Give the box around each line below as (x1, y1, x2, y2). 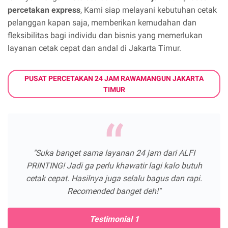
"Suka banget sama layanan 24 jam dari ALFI (33, 148, 195, 158)
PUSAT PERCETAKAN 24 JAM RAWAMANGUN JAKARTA (24, 74, 204, 82)
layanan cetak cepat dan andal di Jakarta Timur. (8, 43, 181, 53)
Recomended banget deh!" (67, 186, 161, 196)
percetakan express (8, 5, 80, 15)
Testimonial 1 (89, 214, 139, 224)
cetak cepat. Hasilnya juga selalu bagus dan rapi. (26, 173, 202, 183)
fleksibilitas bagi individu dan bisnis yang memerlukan (8, 30, 203, 40)
